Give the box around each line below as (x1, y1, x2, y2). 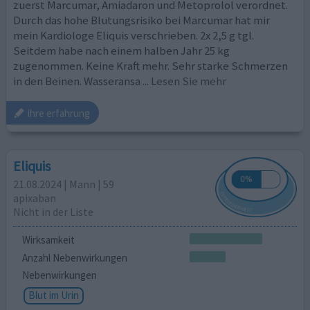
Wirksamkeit (21, 232, 75, 246)
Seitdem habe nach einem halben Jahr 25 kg (13, 42, 230, 58)
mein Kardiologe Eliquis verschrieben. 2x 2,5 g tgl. (13, 27, 255, 43)
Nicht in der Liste (13, 205, 94, 219)
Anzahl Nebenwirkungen (21, 250, 127, 264)
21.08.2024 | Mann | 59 (13, 177, 115, 192)
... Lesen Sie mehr (143, 73, 227, 89)
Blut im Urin (28, 289, 79, 302)
